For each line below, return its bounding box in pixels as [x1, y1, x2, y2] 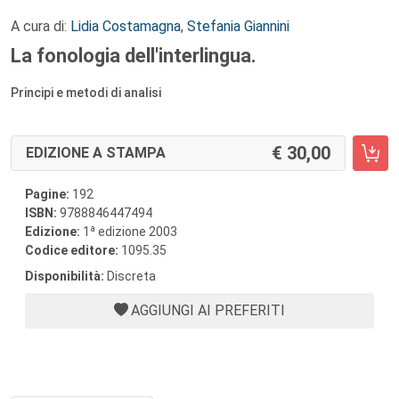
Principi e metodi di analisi [11, 85, 161, 100]
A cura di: [11, 18, 70, 35]
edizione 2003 [95, 224, 177, 239]
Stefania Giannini [187, 18, 289, 35]
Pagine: [25, 187, 69, 201]
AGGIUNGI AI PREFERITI [131, 302, 285, 319]
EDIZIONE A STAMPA [26, 144, 166, 161]
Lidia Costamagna [70, 18, 181, 35]
